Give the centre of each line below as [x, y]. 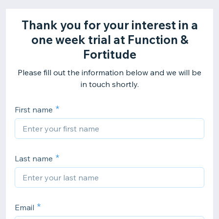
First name [34, 109]
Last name [34, 158]
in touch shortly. [109, 84]
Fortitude [109, 54]
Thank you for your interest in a [109, 25]
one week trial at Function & [109, 40]
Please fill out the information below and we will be [109, 72]
